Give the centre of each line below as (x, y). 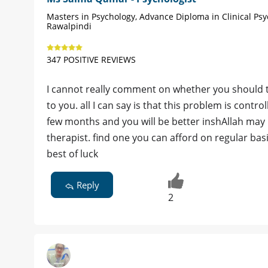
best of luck (72, 153)
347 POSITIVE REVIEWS (91, 59)
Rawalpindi (69, 26)
